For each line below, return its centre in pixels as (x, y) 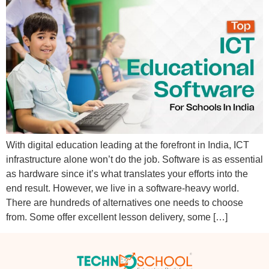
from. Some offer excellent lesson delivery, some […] (117, 217)
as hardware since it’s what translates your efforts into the (127, 174)
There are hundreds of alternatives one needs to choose (125, 202)
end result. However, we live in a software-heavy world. (122, 188)
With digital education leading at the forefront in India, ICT (128, 145)
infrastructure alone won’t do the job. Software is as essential (134, 159)
